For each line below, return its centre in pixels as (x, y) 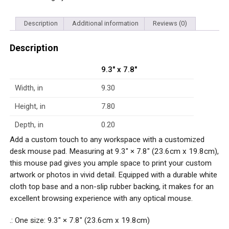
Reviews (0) (170, 24)
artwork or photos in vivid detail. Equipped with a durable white (113, 175)
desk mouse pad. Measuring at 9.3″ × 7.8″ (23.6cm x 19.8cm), (114, 151)
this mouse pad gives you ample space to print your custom (110, 163)
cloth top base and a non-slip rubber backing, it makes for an (111, 186)
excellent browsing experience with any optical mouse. (101, 198)
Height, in (30, 106)
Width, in (29, 88)
